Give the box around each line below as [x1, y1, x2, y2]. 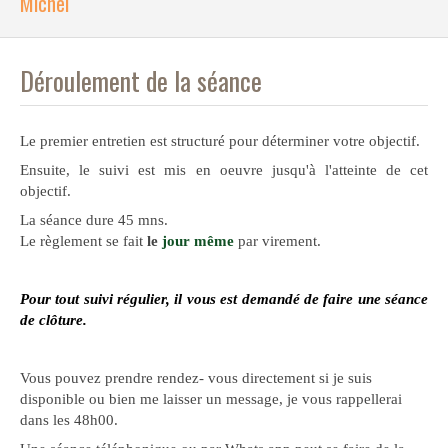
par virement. [234, 233, 321, 249]
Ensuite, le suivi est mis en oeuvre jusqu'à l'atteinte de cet [20, 162, 428, 178]
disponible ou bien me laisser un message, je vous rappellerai [20, 391, 402, 407]
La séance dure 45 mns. [20, 212, 168, 228]
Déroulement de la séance [20, 61, 262, 100]
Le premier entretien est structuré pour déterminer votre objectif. [20, 133, 420, 149]
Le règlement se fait [20, 233, 143, 249]
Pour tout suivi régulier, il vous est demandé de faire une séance [20, 291, 428, 307]
